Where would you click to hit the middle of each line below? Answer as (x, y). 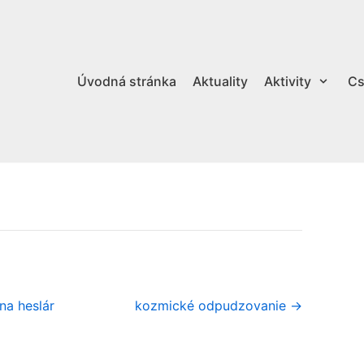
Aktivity (287, 81)
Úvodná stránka (126, 81)
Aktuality (220, 81)
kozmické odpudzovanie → (219, 305)
